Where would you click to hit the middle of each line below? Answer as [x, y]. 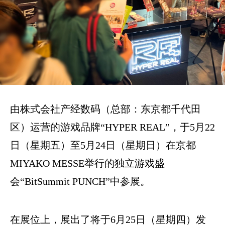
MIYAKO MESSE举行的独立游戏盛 [87, 163]
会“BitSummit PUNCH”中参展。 [80, 181]
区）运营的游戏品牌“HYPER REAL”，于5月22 [113, 127]
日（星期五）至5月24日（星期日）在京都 [103, 145]
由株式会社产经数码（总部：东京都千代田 [105, 109]
